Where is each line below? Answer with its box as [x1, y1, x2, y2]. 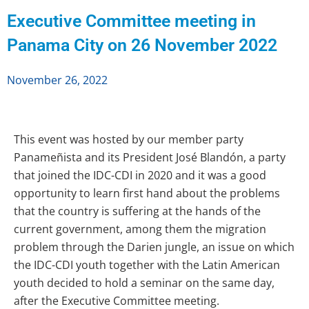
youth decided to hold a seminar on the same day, [14, 275, 275, 290]
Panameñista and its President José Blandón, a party [14, 150, 286, 165]
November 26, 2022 [7, 72, 108, 88]
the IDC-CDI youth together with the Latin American [14, 257, 280, 272]
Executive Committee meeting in [7, 11, 256, 31]
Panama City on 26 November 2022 [7, 35, 277, 55]
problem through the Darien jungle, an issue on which [14, 239, 295, 255]
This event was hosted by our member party [14, 132, 243, 147]
